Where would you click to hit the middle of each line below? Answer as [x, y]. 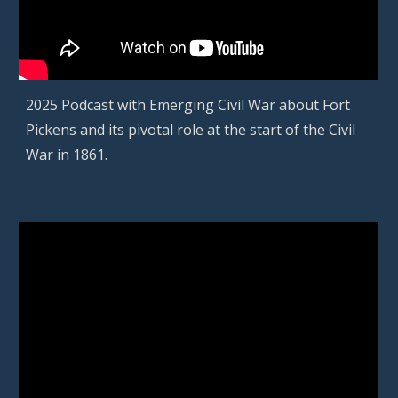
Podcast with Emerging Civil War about [192, 104]
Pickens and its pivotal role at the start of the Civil [191, 129]
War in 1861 [66, 154]
